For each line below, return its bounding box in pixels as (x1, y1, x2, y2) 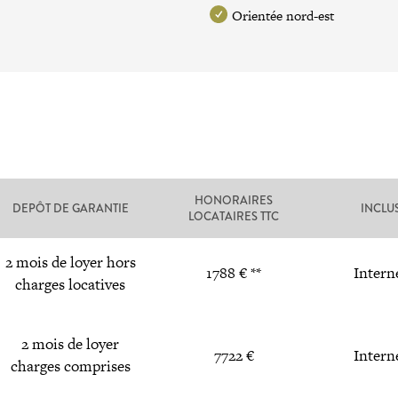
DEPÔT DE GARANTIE (12, 201, 129, 217)
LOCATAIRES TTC (188, 209, 280, 225)
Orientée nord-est (232, 6, 335, 25)
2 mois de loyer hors (4, 251, 136, 273)
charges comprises (10, 355, 131, 377)
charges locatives (15, 274, 126, 295)
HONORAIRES (195, 193, 274, 209)
